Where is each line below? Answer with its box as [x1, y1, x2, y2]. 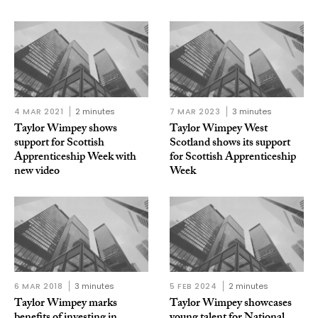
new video [14, 162, 60, 182]
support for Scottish [14, 133, 104, 153]
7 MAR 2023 [170, 105, 221, 117]
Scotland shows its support [170, 133, 290, 153]
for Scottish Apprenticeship [170, 148, 296, 168]
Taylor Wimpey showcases [170, 294, 292, 314]
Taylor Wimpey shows [14, 119, 117, 139]
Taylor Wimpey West [170, 119, 268, 139]
